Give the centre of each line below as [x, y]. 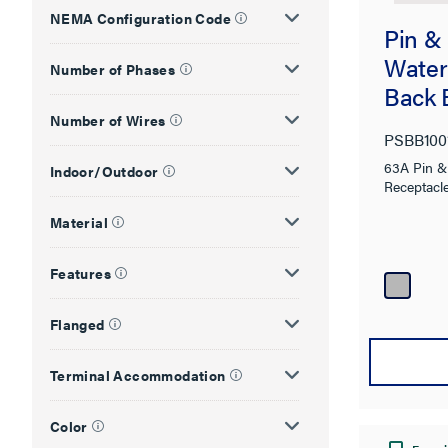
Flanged [77, 323]
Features [80, 272]
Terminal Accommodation [137, 374]
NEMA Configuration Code [140, 17]
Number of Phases [112, 68]
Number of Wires [107, 119]
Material [78, 221]
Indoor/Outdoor [104, 170]
